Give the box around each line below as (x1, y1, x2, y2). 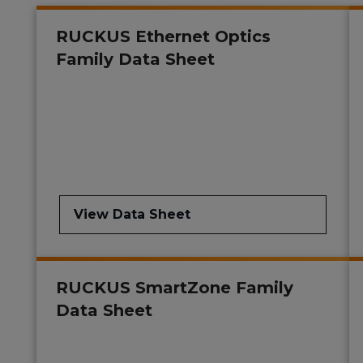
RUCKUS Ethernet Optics (56, 27, 271, 47)
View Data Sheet (74, 207, 190, 223)
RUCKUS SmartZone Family (56, 278, 293, 298)
